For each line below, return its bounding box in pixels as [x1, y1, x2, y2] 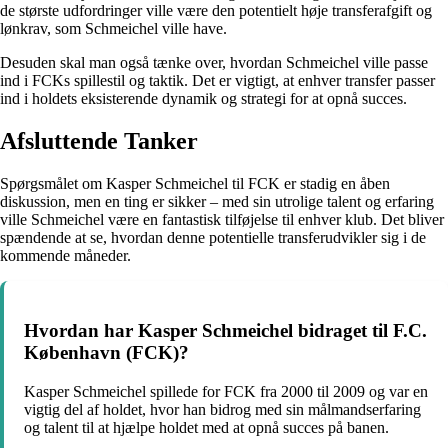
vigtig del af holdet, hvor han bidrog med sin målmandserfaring [24, 400, 421, 418]
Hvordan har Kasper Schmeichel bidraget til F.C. [24, 319, 427, 341]
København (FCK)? [24, 341, 189, 363]
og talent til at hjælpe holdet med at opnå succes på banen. [24, 418, 389, 436]
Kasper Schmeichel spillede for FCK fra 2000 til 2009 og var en [24, 382, 428, 400]
